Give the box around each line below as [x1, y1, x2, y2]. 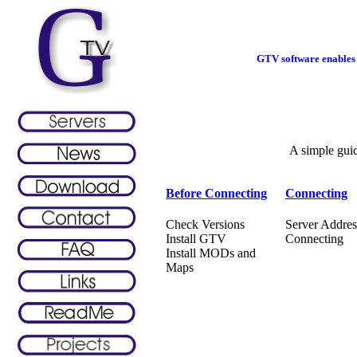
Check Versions [166, 218, 245, 232]
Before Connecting [166, 186, 267, 200]
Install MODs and [166, 246, 256, 261]
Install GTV [166, 232, 226, 246]
